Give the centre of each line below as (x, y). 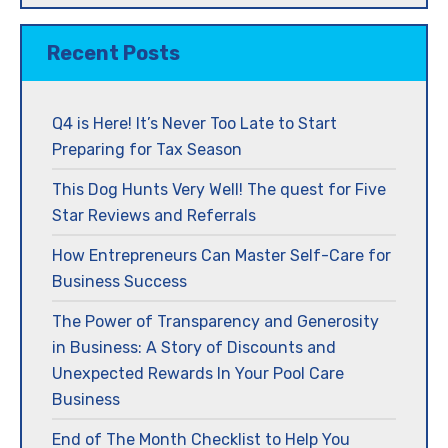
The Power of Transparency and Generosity (215, 321)
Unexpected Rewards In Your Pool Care (198, 373)
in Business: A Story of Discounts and (194, 347)
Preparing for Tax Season (147, 149)
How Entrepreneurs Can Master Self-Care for (221, 255)
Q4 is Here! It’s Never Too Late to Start (194, 123)
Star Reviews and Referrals (154, 215)
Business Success (119, 281)
